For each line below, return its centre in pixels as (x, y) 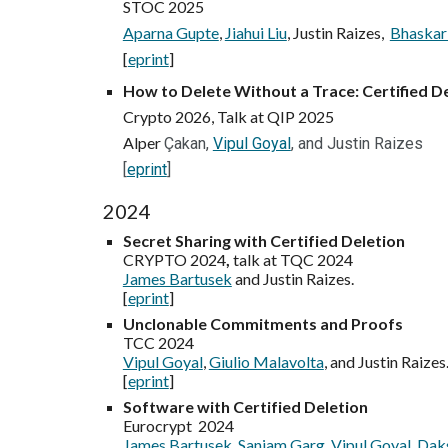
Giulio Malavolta (266, 361)
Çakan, (188, 143)
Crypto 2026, (169, 116)
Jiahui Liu (255, 32)
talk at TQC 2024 (292, 259)
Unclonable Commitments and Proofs (262, 323)
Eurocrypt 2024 (178, 425)
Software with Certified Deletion (245, 406)
